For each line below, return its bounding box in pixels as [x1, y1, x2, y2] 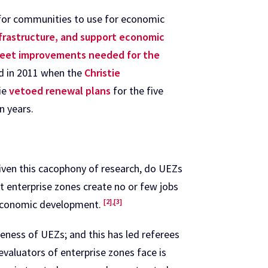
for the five [111, 83, 164, 98]
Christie [84, 65, 121, 80]
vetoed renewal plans [9, 83, 111, 98]
